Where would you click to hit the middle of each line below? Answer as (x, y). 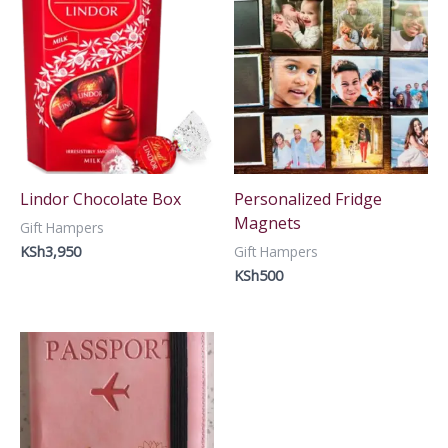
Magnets (267, 222)
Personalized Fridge (308, 198)
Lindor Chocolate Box (100, 198)
